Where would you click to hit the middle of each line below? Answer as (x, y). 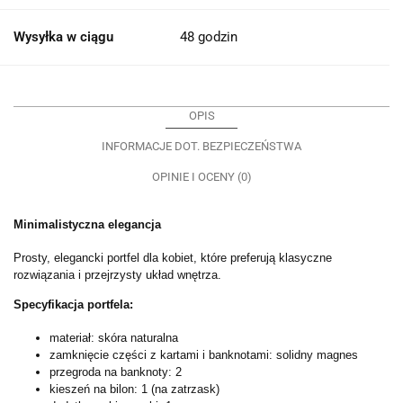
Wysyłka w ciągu (63, 36)
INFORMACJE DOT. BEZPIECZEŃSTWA (201, 146)
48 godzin (209, 36)
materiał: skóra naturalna (114, 337)
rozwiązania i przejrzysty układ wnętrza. (117, 274)
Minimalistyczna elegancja (87, 224)
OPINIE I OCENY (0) (201, 176)
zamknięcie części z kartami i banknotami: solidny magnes (204, 354)
